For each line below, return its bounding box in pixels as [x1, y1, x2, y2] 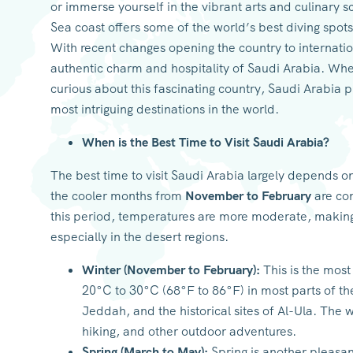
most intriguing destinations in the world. [50, 101, 279, 117]
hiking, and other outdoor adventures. [82, 323, 296, 340]
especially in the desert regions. [50, 229, 229, 245]
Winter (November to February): [82, 262, 260, 278]
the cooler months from [50, 188, 185, 204]
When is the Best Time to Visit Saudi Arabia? [82, 134, 333, 150]
